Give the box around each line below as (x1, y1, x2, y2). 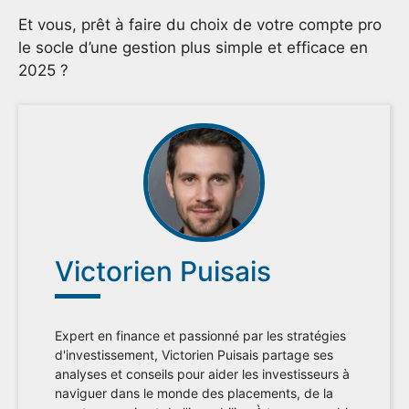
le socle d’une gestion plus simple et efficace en (18, 37, 368, 57)
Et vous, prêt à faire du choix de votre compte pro (18, 15, 382, 34)
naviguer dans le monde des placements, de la (55, 385, 333, 402)
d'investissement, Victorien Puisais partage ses (55, 347, 333, 363)
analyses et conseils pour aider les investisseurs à (55, 366, 350, 383)
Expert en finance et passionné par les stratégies (55, 328, 346, 344)
